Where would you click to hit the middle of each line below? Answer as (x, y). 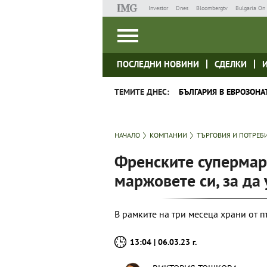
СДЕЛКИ (231, 64)
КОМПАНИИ (168, 135)
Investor (158, 8)
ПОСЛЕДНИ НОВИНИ (158, 64)
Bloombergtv (212, 8)
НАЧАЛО (127, 135)
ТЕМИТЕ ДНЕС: (142, 92)
